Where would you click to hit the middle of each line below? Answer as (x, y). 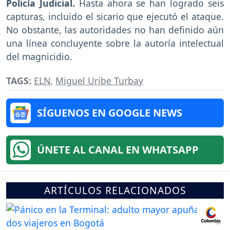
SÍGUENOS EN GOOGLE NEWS (110, 113)
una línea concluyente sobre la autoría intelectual (115, 43)
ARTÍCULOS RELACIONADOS (115, 190)
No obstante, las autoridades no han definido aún (115, 30)
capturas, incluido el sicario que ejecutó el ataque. (115, 17)
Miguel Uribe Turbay (99, 81)
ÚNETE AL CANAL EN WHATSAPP (118, 150)
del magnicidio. (39, 57)
